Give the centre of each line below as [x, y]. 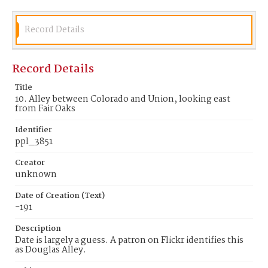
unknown [36, 175]
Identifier [33, 130]
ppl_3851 [34, 142]
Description [38, 229]
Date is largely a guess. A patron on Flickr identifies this [129, 240]
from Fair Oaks [45, 109]
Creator [30, 163]
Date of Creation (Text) [60, 196]
